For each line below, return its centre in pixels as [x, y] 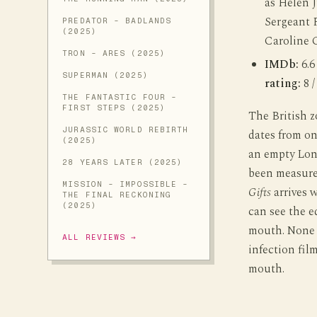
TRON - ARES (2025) [114, 53]
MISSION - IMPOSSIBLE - [126, 184]
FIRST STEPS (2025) [114, 108]
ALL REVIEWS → [100, 237]
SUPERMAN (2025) [105, 75]
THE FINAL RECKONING [117, 195]
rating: [282, 84]
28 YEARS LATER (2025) [123, 162]
